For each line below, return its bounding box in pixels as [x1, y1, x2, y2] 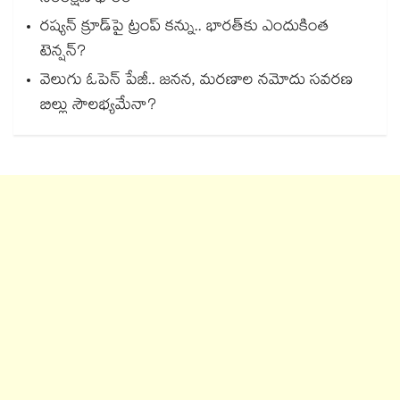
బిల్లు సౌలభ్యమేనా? [40, 94, 156, 121]
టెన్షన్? [40, 40, 86, 67]
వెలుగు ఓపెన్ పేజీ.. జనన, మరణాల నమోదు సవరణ [40, 69, 353, 96]
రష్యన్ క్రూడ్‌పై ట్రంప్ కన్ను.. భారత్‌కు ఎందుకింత [40, 15, 329, 42]
